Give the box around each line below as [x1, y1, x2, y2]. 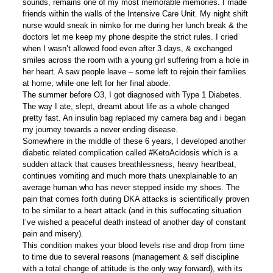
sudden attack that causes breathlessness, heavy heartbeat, [22, 160, 236, 169]
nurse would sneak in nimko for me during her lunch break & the [22, 21, 247, 30]
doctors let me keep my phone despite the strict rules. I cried [22, 32, 238, 41]
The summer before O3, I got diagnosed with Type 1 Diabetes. [22, 90, 242, 99]
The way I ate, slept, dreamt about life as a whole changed [22, 102, 229, 111]
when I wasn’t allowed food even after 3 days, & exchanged [22, 44, 232, 53]
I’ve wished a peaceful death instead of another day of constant [22, 218, 246, 227]
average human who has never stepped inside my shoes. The [22, 183, 239, 192]
